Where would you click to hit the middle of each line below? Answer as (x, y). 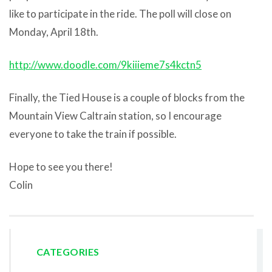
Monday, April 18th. (54, 32)
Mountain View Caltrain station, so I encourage (115, 115)
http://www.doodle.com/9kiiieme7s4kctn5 (105, 64)
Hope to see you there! (61, 166)
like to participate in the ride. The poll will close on (120, 13)
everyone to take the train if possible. (93, 134)
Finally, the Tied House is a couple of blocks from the (127, 97)
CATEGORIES (68, 251)
